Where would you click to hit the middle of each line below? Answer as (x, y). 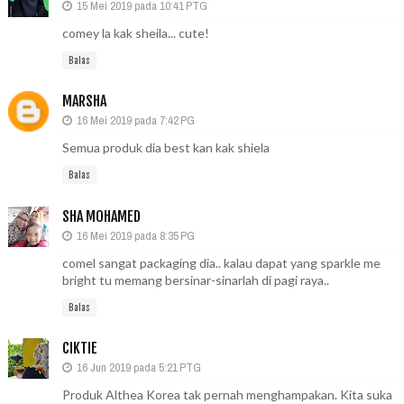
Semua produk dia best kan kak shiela (165, 148)
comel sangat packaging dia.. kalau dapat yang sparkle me (221, 262)
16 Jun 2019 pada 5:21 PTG (138, 368)
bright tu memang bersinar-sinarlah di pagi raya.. (195, 280)
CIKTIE (79, 349)
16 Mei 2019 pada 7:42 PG (135, 121)
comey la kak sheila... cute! (135, 32)
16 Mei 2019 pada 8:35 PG (135, 235)
